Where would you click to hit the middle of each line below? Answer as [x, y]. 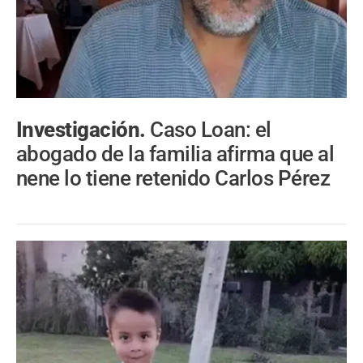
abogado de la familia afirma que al [175, 154]
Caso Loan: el [211, 129]
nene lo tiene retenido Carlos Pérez [173, 178]
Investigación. [83, 129]
